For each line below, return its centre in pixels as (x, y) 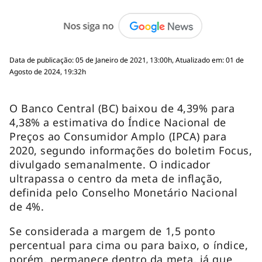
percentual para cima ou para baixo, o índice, (129, 245)
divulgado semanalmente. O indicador (110, 164)
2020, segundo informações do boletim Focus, (131, 150)
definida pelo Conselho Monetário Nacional (124, 192)
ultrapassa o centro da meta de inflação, (116, 178)
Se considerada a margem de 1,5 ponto (113, 231)
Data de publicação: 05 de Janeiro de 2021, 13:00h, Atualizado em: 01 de (127, 60)
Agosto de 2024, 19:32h (48, 71)
